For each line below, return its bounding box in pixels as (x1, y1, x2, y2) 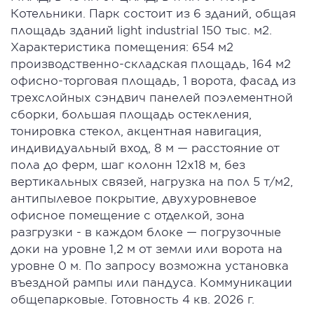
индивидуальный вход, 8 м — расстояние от (11, 140, 280, 154)
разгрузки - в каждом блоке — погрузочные (11, 224, 281, 238)
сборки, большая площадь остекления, (11, 107, 252, 121)
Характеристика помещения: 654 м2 (11, 39, 233, 53)
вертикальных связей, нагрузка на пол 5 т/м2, (11, 174, 293, 188)
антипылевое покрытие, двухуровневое (11, 191, 257, 205)
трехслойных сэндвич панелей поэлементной (11, 90, 293, 104)
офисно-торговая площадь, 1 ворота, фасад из (11, 73, 296, 87)
